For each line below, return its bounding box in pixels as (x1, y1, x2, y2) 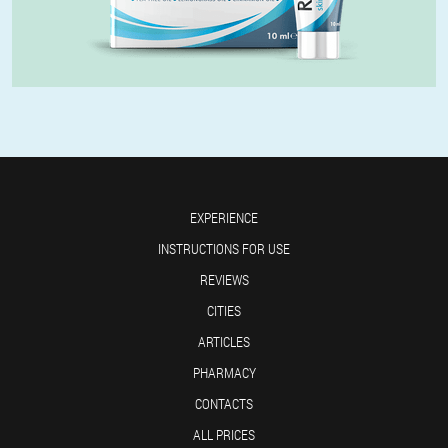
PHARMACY (192, 363, 256, 383)
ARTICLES (198, 332, 250, 352)
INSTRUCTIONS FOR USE (158, 239, 290, 259)
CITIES (207, 301, 241, 321)
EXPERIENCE (190, 208, 258, 228)
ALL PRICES (193, 425, 255, 445)
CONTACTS (195, 394, 253, 414)
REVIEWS (199, 270, 249, 290)
